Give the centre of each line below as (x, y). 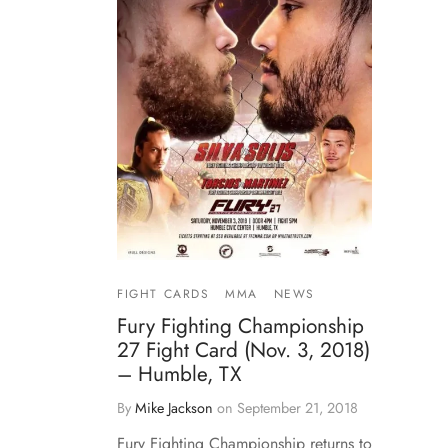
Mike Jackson (174, 407)
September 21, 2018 (297, 407)
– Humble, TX (179, 373)
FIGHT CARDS (163, 293)
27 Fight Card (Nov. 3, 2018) (243, 349)
